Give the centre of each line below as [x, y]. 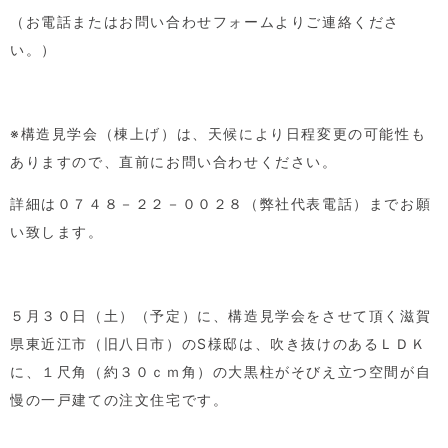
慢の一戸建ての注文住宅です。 [119, 399]
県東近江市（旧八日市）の [104, 343]
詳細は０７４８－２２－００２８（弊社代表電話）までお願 [221, 203]
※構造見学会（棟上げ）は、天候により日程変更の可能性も [218, 133]
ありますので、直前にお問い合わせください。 [174, 161]
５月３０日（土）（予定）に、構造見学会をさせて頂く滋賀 [221, 315]
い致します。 [57, 231]
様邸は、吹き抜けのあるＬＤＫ [317, 343]
